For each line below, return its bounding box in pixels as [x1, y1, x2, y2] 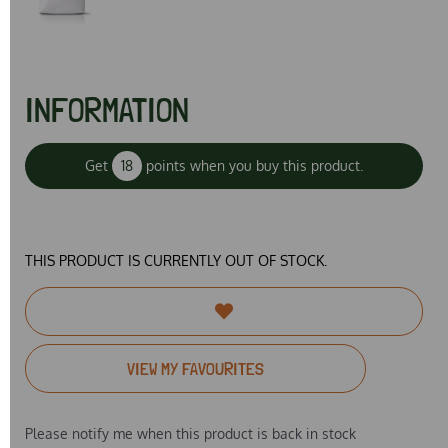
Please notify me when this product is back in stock [25, 424, 356, 442]
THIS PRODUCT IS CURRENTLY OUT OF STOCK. [25, 251, 327, 269]
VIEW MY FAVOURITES [127, 357, 264, 379]
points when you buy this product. [142, 156, 363, 174]
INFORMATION [25, 89, 189, 130]
